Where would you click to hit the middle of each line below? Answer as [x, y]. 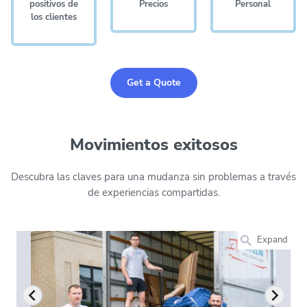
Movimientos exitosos [153, 145]
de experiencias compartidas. [153, 193]
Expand [272, 240]
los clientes [54, 17]
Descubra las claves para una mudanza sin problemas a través [153, 177]
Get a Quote [153, 83]
